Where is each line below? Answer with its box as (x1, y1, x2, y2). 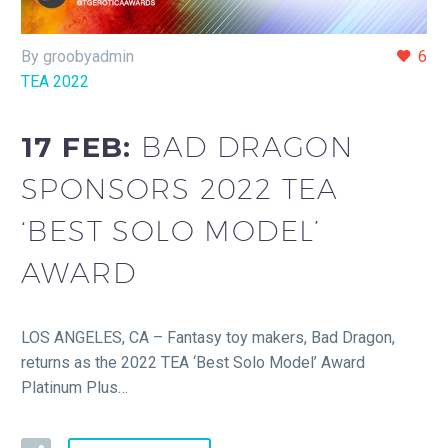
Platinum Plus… (21, 378, 128, 398)
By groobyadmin (21, 47, 134, 67)
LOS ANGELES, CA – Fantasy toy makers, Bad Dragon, (21, 328, 395, 348)
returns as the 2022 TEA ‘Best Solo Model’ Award (21, 353, 365, 373)
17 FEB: (21, 129, 142, 164)
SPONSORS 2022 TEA (21, 171, 339, 205)
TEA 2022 (21, 72, 89, 92)
